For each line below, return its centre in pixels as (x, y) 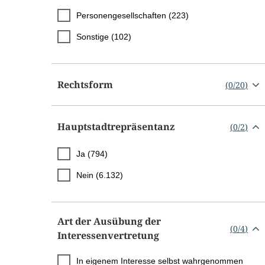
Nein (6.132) (100, 175)
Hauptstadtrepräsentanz (116, 127)
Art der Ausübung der (109, 222)
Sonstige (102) (104, 37)
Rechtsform (85, 85)
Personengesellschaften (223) (132, 16)
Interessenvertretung (108, 236)
